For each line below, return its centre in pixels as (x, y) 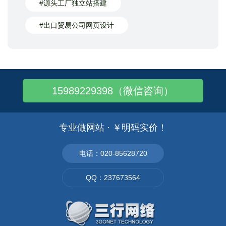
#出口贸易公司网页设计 (77, 25)
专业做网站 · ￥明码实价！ (113, 127)
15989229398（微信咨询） (113, 91)
